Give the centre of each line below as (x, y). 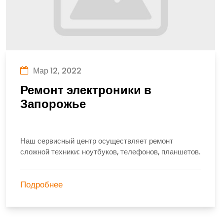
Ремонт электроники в (86, 90)
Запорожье (53, 104)
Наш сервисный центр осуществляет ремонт (96, 141)
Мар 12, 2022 (56, 71)
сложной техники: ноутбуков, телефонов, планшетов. (110, 151)
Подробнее (41, 184)
